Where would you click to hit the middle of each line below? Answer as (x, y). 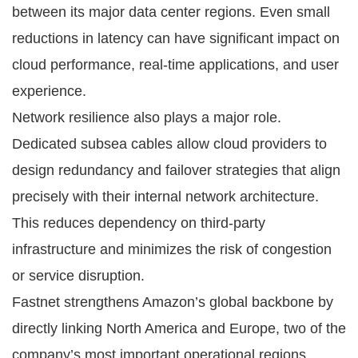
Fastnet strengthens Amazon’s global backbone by (173, 302)
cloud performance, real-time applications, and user (175, 64)
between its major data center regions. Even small (171, 12)
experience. (49, 91)
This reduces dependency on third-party (139, 223)
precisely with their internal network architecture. (165, 196)
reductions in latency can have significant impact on (176, 38)
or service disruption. (78, 275)
